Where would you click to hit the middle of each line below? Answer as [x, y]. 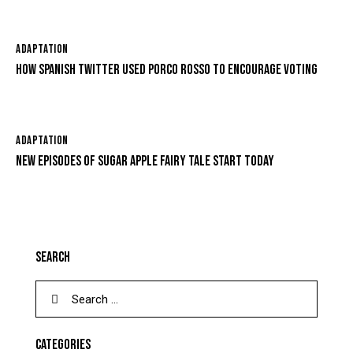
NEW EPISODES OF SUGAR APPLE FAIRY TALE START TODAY [145, 162]
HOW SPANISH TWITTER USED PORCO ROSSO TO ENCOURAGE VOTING [167, 70]
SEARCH [53, 258]
